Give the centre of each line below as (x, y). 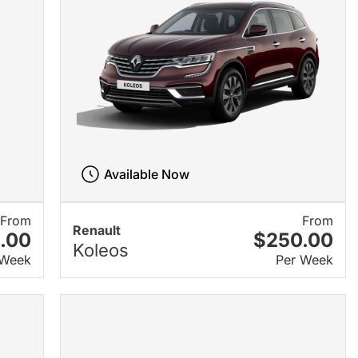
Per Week (304, 260)
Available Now (147, 175)
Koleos (100, 250)
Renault (96, 230)
